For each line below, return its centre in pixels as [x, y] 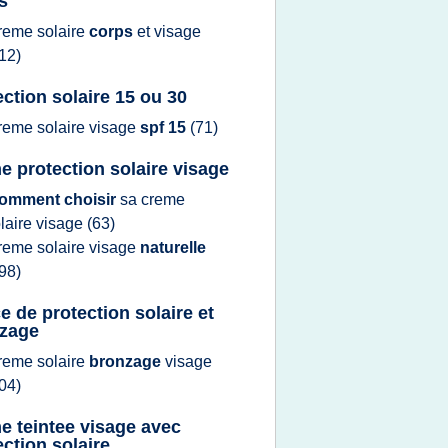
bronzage [127, 361]
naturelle [173, 247]
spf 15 [165, 127]
